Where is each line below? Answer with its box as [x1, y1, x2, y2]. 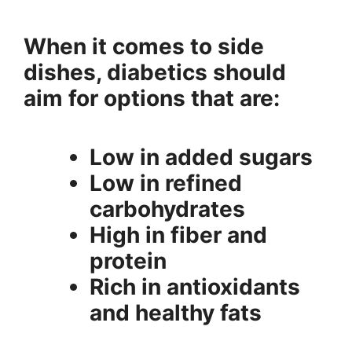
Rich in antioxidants [90, 273, 300, 300]
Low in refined [90, 169, 242, 196]
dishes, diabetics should [24, 58, 286, 86]
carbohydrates [90, 195, 245, 222]
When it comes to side [24, 32, 264, 60]
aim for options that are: [24, 84, 280, 112]
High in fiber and [90, 221, 267, 248]
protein [90, 247, 167, 274]
